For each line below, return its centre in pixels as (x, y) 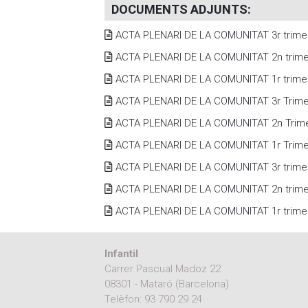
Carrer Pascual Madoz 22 (163, 268)
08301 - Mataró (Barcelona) (167, 284)
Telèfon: (124, 299)
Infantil (121, 253)
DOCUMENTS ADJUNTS (179, 9)
